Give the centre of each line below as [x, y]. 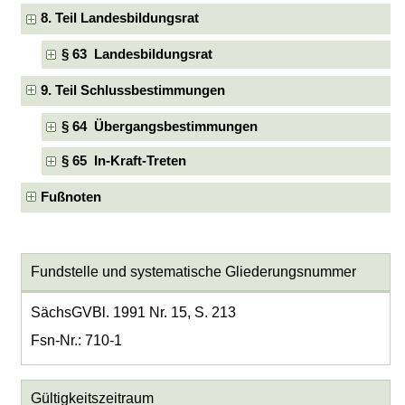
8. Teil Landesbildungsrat [120, 19]
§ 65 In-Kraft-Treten [123, 161]
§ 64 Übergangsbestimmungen [159, 126]
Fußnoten [71, 198]
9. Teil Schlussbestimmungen [133, 91]
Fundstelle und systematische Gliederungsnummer [193, 272]
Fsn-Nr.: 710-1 [76, 341]
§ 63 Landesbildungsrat [137, 55]
